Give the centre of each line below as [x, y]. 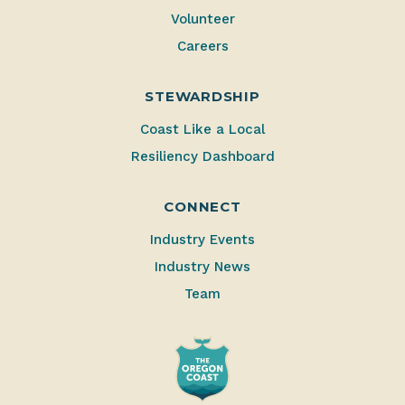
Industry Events [202, 240]
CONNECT [202, 207]
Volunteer [202, 19]
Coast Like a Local [202, 130]
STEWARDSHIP [202, 97]
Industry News [202, 267]
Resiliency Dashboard [202, 157]
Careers [202, 47]
